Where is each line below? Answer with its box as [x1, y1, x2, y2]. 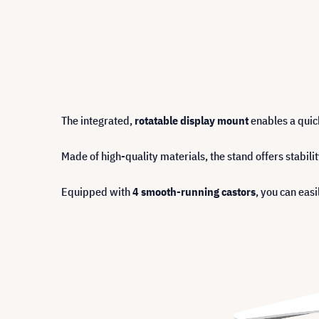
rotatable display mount [135, 113, 249, 127]
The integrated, [61, 113, 135, 127]
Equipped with [61, 184, 132, 199]
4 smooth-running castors [132, 184, 256, 199]
